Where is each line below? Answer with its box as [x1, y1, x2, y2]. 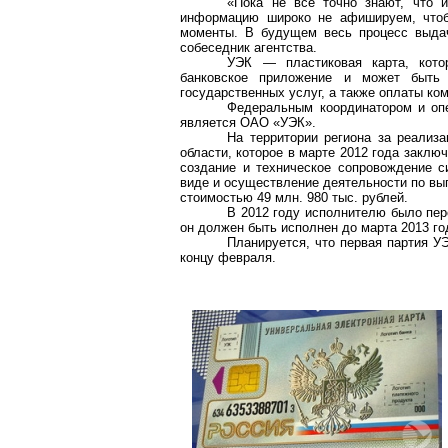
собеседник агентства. [180, 40, 317, 55]
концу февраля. [180, 250, 276, 265]
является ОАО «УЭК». [180, 115, 316, 130]
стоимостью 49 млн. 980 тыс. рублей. [180, 190, 408, 205]
